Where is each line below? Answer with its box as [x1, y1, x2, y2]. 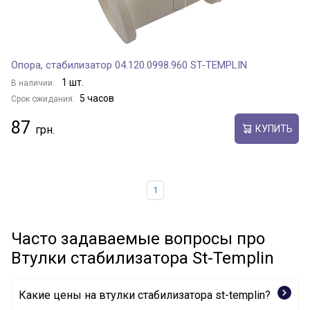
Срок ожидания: [11, 94, 75, 104]
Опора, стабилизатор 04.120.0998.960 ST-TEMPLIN [11, 59, 247, 71]
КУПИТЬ [255, 122, 293, 134]
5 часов [80, 93, 114, 104]
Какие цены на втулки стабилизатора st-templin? [19, 289, 271, 302]
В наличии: [11, 78, 57, 88]
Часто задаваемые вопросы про [11, 229, 265, 248]
